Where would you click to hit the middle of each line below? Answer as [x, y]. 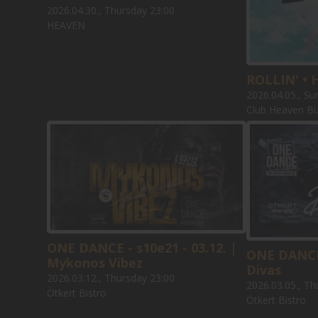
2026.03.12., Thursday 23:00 [111, 278]
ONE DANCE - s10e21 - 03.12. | [142, 248]
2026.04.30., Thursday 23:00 [111, 11]
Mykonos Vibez [95, 263]
